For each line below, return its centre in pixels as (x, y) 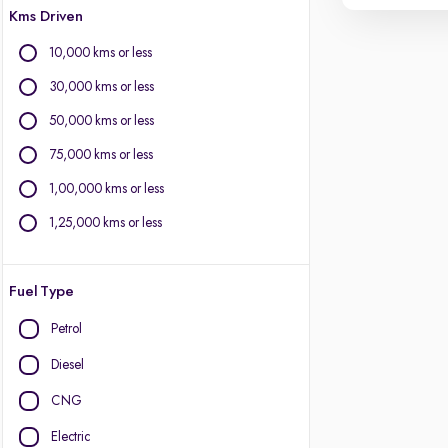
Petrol (66, 329)
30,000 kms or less (101, 87)
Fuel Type (41, 292)
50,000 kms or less (101, 121)
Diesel (67, 365)
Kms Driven (46, 17)
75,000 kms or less (101, 155)
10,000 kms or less (100, 53)
